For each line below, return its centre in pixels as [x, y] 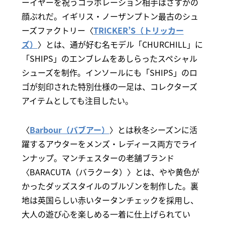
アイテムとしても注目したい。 [77, 101]
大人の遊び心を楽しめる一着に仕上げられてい [106, 214]
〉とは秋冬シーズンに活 [153, 130]
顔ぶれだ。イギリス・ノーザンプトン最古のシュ [110, 16]
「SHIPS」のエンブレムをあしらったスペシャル [109, 59]
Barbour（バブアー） [69, 130]
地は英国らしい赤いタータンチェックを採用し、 [110, 200]
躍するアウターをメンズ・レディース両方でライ [109, 144]
